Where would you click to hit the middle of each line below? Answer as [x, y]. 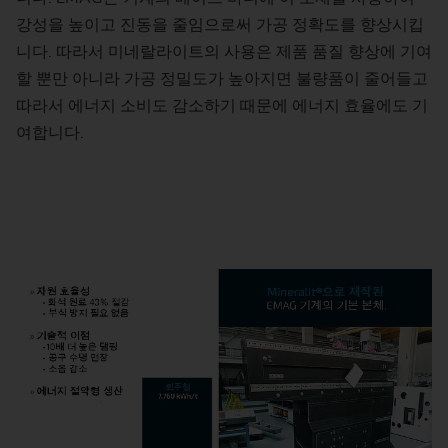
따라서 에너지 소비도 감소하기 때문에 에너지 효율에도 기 [222, 105]
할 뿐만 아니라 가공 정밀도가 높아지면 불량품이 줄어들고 [222, 78]
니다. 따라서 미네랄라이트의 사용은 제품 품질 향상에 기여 [224, 51]
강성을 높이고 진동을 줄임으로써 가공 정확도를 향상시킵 [220, 24]
